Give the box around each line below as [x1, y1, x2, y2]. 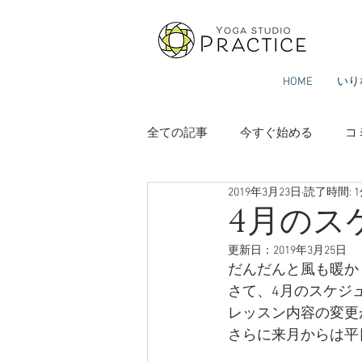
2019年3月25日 [273, 244, 347, 258]
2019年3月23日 [228, 185, 301, 200]
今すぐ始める [240, 125, 313, 141]
